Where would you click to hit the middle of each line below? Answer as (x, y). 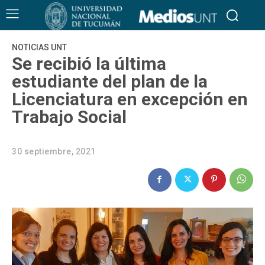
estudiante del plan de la (110, 81)
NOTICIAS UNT (39, 47)
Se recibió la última (89, 63)
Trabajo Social (69, 117)
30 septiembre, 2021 (54, 152)
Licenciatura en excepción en (130, 99)
